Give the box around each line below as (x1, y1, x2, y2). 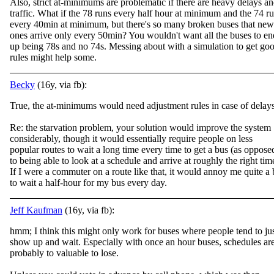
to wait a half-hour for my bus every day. (10, 177, 167, 188)
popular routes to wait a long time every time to (10, 144, 194, 155)
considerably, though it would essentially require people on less (10, 133, 253, 144)
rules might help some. (10, 52, 97, 62)
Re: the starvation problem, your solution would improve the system (10, 122, 271, 133)
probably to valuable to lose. (10, 248, 119, 258)
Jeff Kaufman (10, 205, 62, 215)
